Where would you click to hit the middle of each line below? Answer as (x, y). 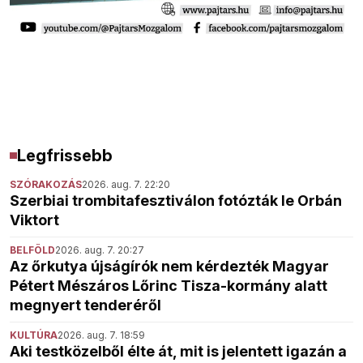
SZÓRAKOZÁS (46, 185)
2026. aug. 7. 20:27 (100, 250)
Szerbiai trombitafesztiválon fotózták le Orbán (176, 201)
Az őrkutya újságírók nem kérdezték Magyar (169, 267)
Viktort (34, 220)
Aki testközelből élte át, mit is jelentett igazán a (178, 352)
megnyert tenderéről (85, 305)
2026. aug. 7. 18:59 (101, 335)
